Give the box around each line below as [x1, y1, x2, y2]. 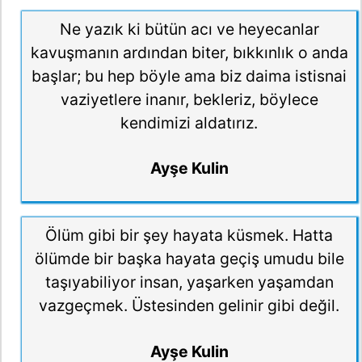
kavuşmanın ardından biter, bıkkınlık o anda [30, 42, 348, 62]
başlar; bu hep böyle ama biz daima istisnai [32, 65, 347, 86]
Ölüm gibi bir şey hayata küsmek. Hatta [45, 225, 333, 245]
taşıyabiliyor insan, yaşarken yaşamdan [44, 271, 334, 292]
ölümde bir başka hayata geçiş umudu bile [34, 248, 344, 268]
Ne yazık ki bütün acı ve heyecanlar [59, 19, 319, 39]
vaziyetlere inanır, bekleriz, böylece [60, 89, 318, 109]
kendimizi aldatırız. [120, 112, 258, 133]
